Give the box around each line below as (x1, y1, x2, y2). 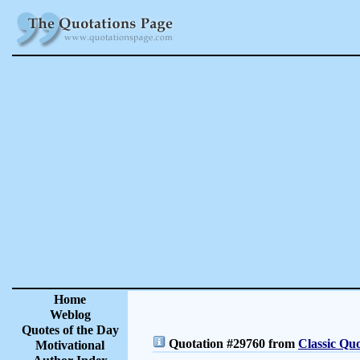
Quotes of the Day (21, 323, 119, 337)
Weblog (49, 308, 91, 321)
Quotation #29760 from (166, 337, 298, 350)
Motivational (35, 338, 104, 352)
